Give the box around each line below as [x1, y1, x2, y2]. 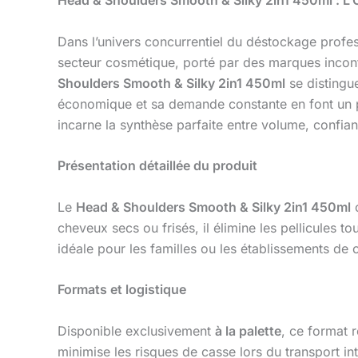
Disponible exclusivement [58, 322, 215, 339]
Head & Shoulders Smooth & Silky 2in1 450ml [76, 198, 351, 215]
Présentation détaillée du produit [58, 157, 257, 174]
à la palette [215, 322, 281, 339]
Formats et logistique [58, 281, 186, 298]
